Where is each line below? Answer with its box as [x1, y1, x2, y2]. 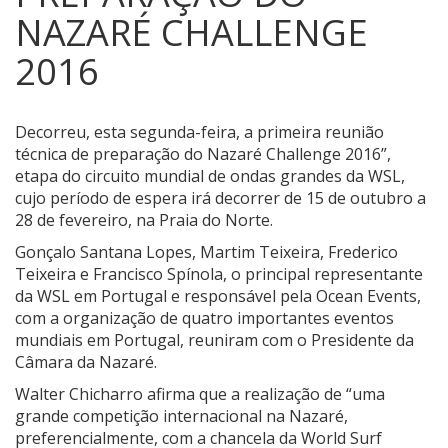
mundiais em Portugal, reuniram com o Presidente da [15, 329, 414, 352]
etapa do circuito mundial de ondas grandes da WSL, [15, 165, 405, 188]
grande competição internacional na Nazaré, [15, 405, 348, 428]
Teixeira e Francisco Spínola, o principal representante [15, 263, 423, 286]
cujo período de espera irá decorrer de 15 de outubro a [15, 187, 426, 210]
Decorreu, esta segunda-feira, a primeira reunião [15, 121, 384, 144]
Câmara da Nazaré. [15, 351, 157, 374]
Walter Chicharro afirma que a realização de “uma [15, 383, 385, 406]
